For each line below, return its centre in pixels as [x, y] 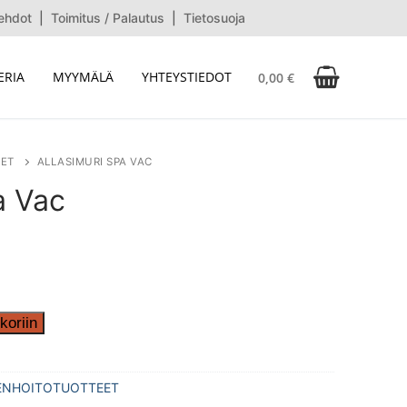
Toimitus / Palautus [108, 18]
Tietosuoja [214, 18]
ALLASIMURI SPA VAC [94, 161]
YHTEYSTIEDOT [187, 77]
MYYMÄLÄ [83, 77]
